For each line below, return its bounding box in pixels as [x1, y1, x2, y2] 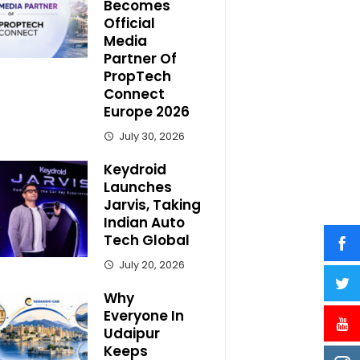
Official [103, 14, 155, 33]
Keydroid [103, 160, 166, 179]
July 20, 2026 [118, 258, 185, 272]
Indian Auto [103, 213, 185, 232]
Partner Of [103, 49, 177, 68]
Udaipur [103, 324, 160, 343]
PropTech [103, 67, 171, 86]
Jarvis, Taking [103, 195, 201, 215]
